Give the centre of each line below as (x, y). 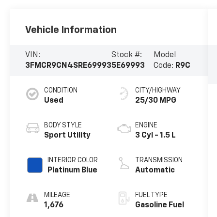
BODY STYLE (63, 125)
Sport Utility (68, 135)
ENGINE (146, 125)
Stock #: (127, 55)
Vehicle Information (71, 30)
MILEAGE (57, 195)
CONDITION (61, 90)
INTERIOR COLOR (73, 160)
